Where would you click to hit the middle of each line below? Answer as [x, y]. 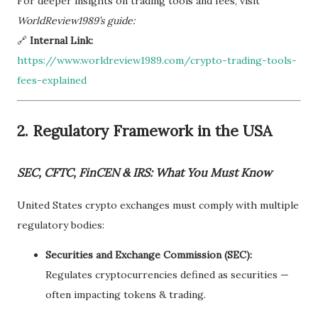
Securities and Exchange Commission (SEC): [149, 255]
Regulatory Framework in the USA [152, 131]
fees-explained [52, 80]
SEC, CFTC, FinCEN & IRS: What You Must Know [144, 172]
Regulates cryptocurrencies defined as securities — [167, 275]
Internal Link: [61, 40]
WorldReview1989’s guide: [76, 21]
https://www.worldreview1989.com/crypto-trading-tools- [157, 60]
